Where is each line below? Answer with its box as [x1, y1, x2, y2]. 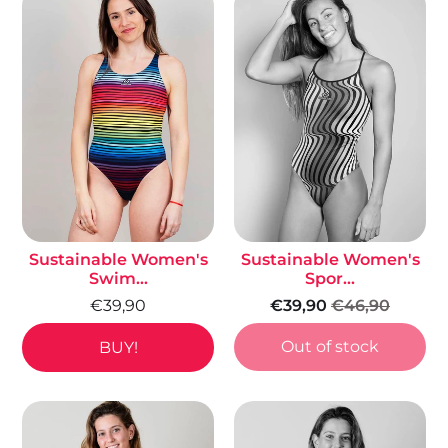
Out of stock [281, 336, 379, 356]
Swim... [88, 268, 148, 288]
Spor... [305, 268, 355, 288]
